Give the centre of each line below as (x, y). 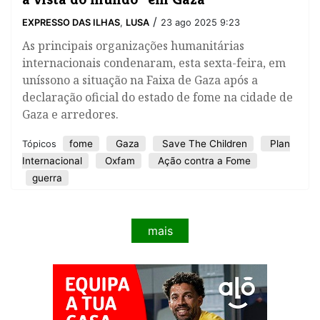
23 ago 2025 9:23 (200, 23)
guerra (47, 178)
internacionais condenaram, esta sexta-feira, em (154, 63)
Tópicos (41, 144)
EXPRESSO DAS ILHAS (71, 23)
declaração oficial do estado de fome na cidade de (157, 97)
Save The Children (203, 144)
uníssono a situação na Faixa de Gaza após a (140, 80)
